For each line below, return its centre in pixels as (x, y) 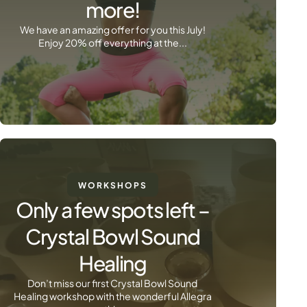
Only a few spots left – (113, 210)
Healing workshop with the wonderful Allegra (112, 296)
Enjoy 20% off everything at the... (112, 42)
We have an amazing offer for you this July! (112, 29)
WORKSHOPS (112, 185)
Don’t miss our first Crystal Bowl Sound (113, 283)
